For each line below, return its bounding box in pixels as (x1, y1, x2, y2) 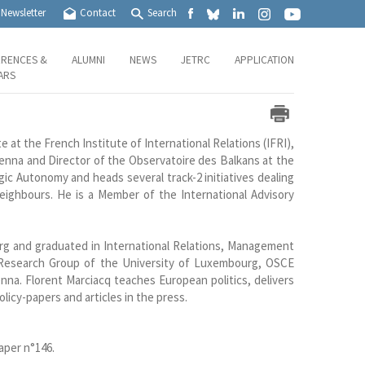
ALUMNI (72, 53, 105, 67)
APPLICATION (235, 53, 294, 67)
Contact (79, 6, 116, 20)
